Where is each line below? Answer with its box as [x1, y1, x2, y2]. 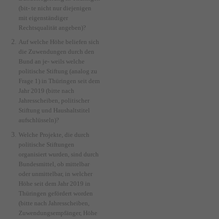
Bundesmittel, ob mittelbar [19, 160, 90, 168]
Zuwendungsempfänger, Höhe [19, 209, 98, 217]
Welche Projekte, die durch [19, 131, 90, 138]
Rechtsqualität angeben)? [19, 24, 87, 32]
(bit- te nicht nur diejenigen [19, 5, 92, 12]
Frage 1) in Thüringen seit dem [19, 78, 100, 85]
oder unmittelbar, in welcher [19, 170, 93, 177]
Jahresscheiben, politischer [19, 97, 90, 105]
